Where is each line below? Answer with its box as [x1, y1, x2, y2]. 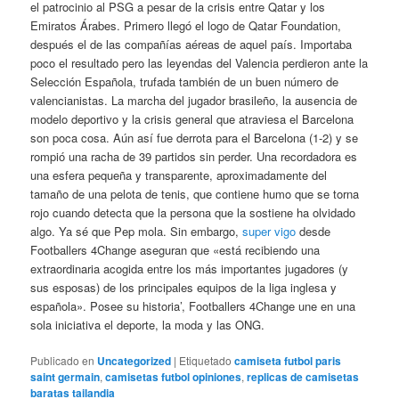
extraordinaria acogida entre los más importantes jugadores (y [30, 259, 349, 277]
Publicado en [30, 352, 95, 368]
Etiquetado [179, 352, 232, 368]
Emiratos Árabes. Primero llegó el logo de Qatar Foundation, [30, 16, 342, 34]
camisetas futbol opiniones [105, 368, 242, 385]
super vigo [242, 222, 297, 240]
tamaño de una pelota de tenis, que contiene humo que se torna [30, 184, 360, 202]
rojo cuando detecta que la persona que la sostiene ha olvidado [30, 203, 356, 221]
